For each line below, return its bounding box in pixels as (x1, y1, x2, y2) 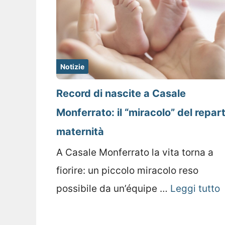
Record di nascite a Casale (56, 87, 186, 100)
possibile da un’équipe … (56, 183, 170, 195)
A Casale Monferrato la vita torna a (56, 147, 213, 159)
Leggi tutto (170, 183, 220, 195)
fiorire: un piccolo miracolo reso (56, 165, 198, 177)
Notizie (60, 62, 84, 71)
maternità (56, 126, 104, 138)
